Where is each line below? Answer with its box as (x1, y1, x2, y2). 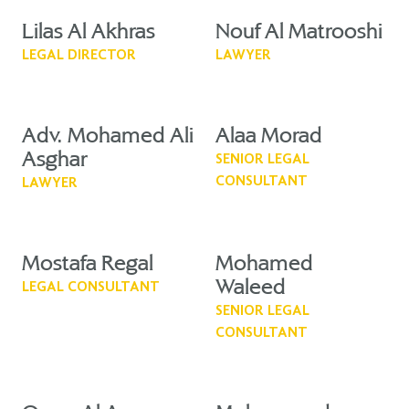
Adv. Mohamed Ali (22, 125, 194, 148)
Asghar (22, 149, 88, 172)
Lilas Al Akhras (22, 21, 155, 44)
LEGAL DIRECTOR (22, 47, 136, 63)
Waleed (215, 277, 286, 299)
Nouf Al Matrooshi (215, 21, 383, 44)
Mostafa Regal (22, 253, 153, 276)
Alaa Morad (215, 125, 322, 148)
